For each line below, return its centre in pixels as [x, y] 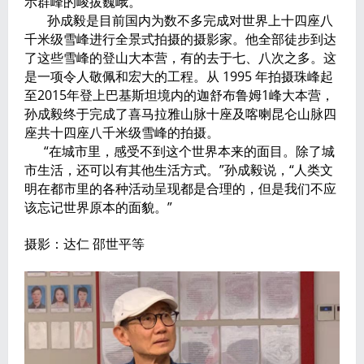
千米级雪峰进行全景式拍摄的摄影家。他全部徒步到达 [180, 39]
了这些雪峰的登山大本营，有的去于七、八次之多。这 [180, 58]
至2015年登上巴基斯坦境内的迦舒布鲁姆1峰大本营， [179, 95]
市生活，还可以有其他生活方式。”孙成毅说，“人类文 [179, 170]
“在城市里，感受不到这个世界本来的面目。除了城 [180, 151]
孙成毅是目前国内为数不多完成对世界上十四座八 [179, 20]
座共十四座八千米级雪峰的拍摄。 [122, 132]
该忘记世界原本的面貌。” [98, 207]
